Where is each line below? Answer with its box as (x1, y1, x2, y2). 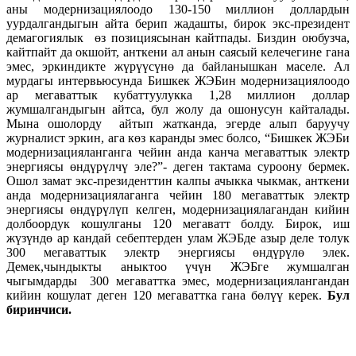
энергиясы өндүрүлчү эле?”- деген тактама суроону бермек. (6, 159, 350, 173)
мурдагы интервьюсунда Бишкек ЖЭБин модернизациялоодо (6, 73, 350, 87)
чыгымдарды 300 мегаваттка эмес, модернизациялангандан (6, 273, 350, 288)
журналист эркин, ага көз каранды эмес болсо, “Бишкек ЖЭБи (6, 130, 350, 145)
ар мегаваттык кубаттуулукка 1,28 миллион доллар (6, 87, 350, 102)
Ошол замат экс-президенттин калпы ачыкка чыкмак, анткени (6, 173, 350, 188)
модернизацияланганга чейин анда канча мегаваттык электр (6, 145, 350, 159)
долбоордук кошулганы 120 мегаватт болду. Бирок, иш (6, 216, 350, 230)
